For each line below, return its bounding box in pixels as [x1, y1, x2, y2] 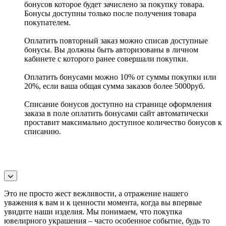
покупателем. [24, 18, 73, 27]
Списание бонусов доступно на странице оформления [24, 99, 211, 108]
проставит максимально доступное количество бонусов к [24, 118, 222, 127]
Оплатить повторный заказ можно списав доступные [24, 36, 208, 45]
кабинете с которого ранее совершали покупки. [24, 54, 190, 63]
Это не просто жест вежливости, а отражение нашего [4, 189, 188, 198]
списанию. [24, 127, 61, 136]
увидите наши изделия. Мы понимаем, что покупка [4, 207, 182, 216]
